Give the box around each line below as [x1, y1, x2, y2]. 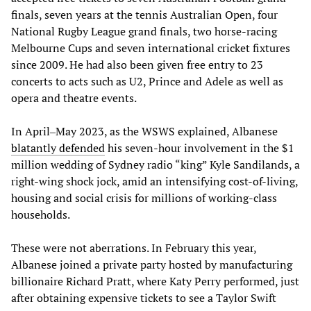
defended [59, 140, 105, 155]
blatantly [11, 140, 56, 155]
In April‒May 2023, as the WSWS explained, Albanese [11, 123, 278, 139]
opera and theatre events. [11, 90, 137, 106]
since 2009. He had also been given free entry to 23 [11, 56, 263, 72]
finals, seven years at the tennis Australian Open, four [11, 6, 278, 22]
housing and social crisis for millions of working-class [11, 190, 277, 205]
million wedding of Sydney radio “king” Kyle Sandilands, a [11, 156, 300, 172]
